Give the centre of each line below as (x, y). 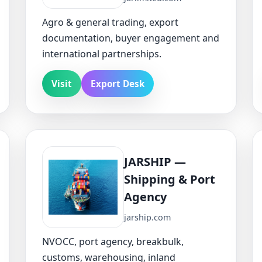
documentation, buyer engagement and (131, 38)
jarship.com (147, 218)
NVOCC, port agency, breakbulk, (113, 241)
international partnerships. (102, 54)
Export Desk (118, 83)
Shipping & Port (170, 180)
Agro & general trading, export (110, 22)
